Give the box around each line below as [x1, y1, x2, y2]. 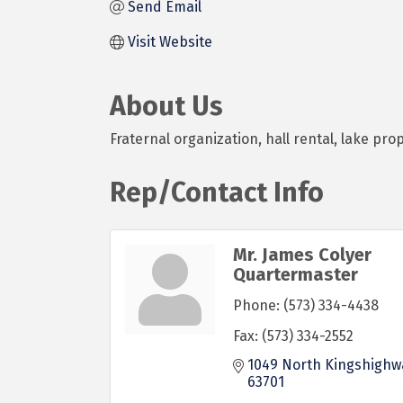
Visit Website [128, 33, 212, 50]
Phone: [233, 297, 280, 314]
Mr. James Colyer [233, 244, 372, 265]
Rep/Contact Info [110, 176, 324, 209]
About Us [110, 90, 223, 122]
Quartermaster [233, 264, 358, 285]
